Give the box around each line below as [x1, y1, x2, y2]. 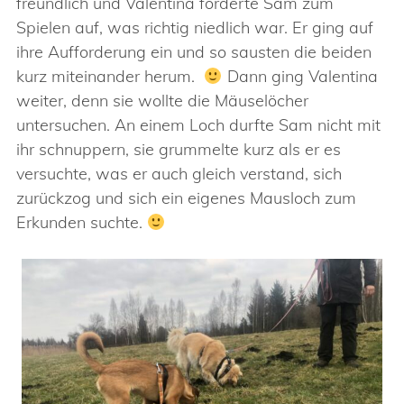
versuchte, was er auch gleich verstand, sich [16, 163, 342, 184]
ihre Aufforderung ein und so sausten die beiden [16, 41, 372, 62]
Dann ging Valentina [222, 66, 378, 87]
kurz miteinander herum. [16, 66, 204, 87]
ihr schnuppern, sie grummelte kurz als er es [16, 139, 341, 160]
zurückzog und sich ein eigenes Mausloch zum [16, 188, 356, 208]
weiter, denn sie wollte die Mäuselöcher [16, 90, 308, 111]
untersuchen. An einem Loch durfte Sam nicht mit [16, 115, 381, 135]
